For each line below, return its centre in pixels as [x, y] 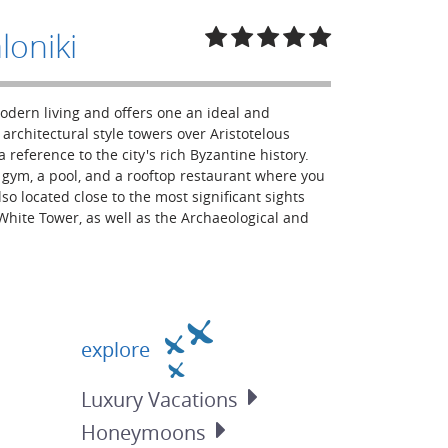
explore [118, 349]
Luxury [115, 399]
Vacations [193, 399]
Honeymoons [144, 432]
